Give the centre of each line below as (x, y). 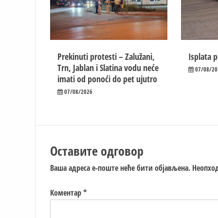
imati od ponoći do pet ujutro (107, 79)
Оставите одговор (97, 151)
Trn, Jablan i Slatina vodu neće (108, 67)
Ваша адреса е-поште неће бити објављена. (120, 168)
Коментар (67, 192)
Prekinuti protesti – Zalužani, (106, 56)
